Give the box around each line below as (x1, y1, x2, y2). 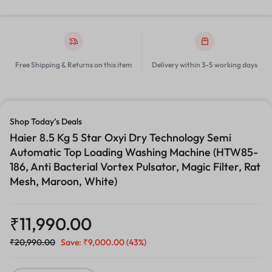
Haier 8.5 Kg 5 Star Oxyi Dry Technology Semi (10, 131, 231, 145)
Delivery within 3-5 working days (151, 60, 257, 70)
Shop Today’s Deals (10, 116, 82, 127)
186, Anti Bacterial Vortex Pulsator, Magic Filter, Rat (10, 160, 260, 174)
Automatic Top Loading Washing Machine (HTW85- (10, 145, 258, 160)
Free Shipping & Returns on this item (15, 60, 132, 70)
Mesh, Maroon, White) (10, 174, 117, 189)
